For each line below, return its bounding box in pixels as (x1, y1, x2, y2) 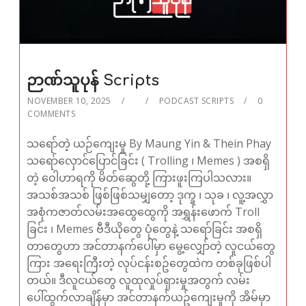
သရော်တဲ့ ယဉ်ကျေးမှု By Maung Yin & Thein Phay (27, 136, 272, 152)
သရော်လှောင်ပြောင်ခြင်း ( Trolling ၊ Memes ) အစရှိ (27, 153, 270, 169)
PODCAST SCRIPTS (158, 95, 234, 107)
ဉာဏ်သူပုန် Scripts (27, 72, 160, 89)
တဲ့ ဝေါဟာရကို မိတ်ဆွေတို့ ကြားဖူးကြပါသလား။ (27, 170, 252, 186)
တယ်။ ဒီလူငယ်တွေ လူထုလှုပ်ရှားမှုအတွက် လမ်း (27, 273, 251, 288)
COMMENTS (27, 108, 76, 120)
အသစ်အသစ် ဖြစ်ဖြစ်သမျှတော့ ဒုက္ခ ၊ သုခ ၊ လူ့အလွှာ (27, 187, 274, 203)
